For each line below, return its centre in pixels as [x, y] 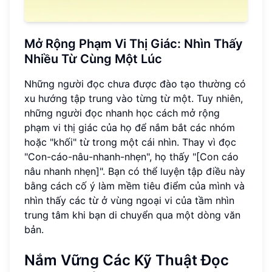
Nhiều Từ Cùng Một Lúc [93, 59]
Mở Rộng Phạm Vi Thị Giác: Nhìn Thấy [134, 44]
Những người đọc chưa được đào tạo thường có [135, 84]
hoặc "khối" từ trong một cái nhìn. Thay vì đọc [130, 142]
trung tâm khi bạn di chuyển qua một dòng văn [132, 215]
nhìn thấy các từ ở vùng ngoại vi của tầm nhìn [129, 201]
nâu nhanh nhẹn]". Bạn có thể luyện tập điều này [135, 172]
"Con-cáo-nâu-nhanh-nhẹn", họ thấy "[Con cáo [131, 157]
